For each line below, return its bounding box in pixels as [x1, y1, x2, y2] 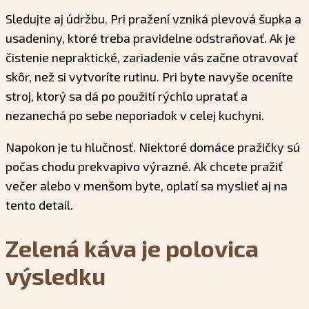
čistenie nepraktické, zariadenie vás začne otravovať [6, 50, 298, 66]
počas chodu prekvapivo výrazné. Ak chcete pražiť [6, 159, 283, 175]
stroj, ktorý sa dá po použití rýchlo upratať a [6, 88, 248, 104]
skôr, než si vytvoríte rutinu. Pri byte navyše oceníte [6, 69, 293, 85]
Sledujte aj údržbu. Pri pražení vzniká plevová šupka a [6, 11, 301, 27]
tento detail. [6, 197, 73, 213]
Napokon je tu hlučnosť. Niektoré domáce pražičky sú [6, 139, 300, 155]
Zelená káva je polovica [6, 233, 259, 262]
